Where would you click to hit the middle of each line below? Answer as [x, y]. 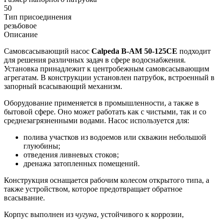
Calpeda [105, 51]
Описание [21, 34]
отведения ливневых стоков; [71, 154]
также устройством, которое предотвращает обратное [93, 189]
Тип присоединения [38, 17]
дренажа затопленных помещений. [82, 163]
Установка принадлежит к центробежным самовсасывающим [107, 68]
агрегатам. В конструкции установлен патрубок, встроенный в [109, 77]
